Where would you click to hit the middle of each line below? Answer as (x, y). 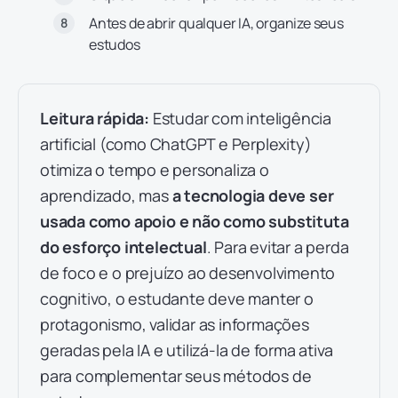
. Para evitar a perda (278, 247)
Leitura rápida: (96, 118)
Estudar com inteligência (242, 118)
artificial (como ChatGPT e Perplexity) (176, 144)
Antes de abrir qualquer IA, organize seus (216, 23)
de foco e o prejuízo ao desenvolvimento (188, 273)
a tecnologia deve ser (253, 195)
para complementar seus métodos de (176, 376)
